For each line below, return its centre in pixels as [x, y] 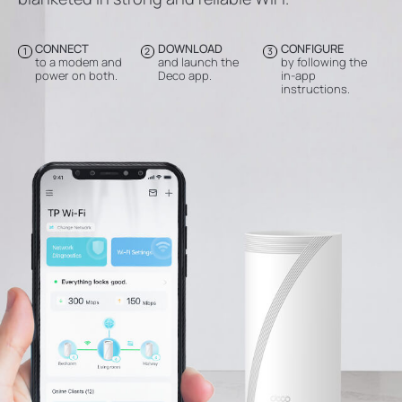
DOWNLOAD [191, 49]
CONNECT [62, 49]
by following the [323, 62]
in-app [298, 76]
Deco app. [185, 76]
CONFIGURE [312, 49]
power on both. [77, 76]
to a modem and [79, 62]
